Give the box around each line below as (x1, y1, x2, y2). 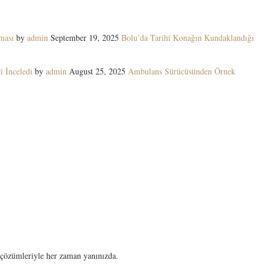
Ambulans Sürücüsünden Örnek (128, 65, 235, 77)
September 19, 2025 (50, 31, 119, 43)
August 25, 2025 (69, 65, 125, 77)
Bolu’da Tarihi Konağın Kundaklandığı (121, 31, 254, 43)
